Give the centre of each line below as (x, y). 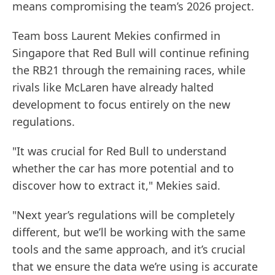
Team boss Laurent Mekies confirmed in (116, 36)
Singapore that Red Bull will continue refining (131, 53)
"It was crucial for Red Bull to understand (119, 151)
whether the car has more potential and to (123, 168)
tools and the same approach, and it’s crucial (129, 250)
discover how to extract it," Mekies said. (116, 186)
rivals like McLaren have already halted (113, 87)
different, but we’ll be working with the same (129, 232)
